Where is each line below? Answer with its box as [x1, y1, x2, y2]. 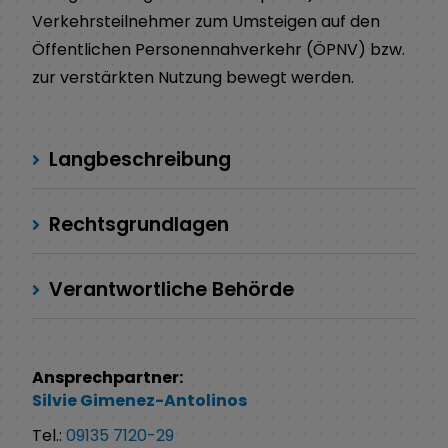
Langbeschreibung [44, 145, 231, 173]
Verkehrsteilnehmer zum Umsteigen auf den [32, 9, 380, 33]
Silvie [32, 389, 80, 413]
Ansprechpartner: [32, 365, 183, 389]
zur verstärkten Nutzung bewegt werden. [32, 65, 354, 89]
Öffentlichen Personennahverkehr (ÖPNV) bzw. [32, 37, 405, 61]
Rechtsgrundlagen [44, 210, 229, 238]
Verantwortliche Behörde [44, 275, 294, 303]
